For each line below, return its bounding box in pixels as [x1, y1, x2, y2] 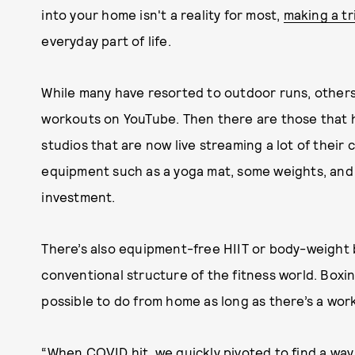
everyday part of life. [41, 32, 171, 48]
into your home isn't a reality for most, [41, 6, 284, 22]
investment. [41, 189, 116, 204]
